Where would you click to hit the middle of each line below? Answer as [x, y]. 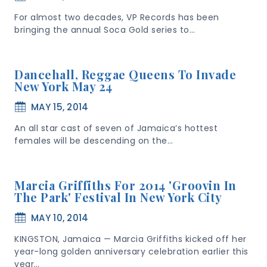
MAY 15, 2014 [60, 107]
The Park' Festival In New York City [118, 197]
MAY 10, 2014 [60, 218]
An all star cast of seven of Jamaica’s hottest [116, 128]
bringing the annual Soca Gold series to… [105, 30]
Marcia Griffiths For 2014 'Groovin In [125, 185]
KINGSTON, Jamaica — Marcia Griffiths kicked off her [131, 239]
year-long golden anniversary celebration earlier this [131, 252]
